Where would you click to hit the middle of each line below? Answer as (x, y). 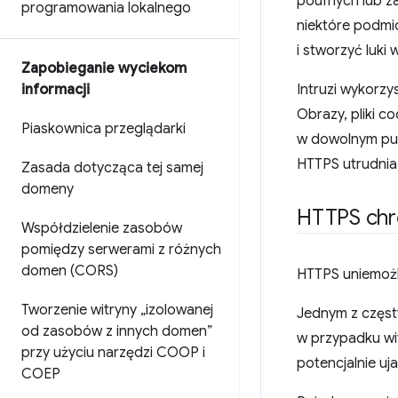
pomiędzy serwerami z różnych (121, 250)
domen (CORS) (70, 271)
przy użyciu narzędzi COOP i (113, 353)
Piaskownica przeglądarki (103, 129)
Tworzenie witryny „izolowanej (117, 310)
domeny (48, 189)
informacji (56, 90)
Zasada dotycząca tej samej (112, 168)
